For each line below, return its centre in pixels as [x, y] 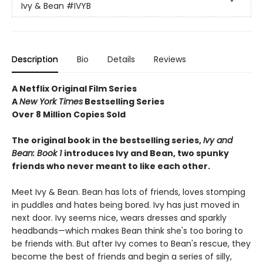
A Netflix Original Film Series [74, 89]
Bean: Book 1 [38, 154]
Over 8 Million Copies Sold [69, 115]
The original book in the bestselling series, [107, 141]
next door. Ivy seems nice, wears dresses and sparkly [119, 218]
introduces [90, 154]
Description [35, 60]
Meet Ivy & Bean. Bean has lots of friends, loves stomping [129, 192]
